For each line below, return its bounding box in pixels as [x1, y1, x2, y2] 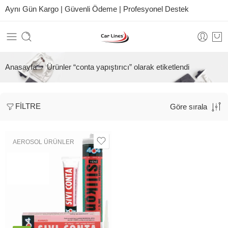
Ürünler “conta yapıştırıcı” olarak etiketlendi [47, 63, 189, 71]
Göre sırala [170, 102, 207, 111]
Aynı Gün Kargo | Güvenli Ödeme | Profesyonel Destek [5, 5, 189, 13]
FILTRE [15, 102, 41, 110]
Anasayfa [5, 63, 37, 71]
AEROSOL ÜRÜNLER [13, 138, 74, 145]
